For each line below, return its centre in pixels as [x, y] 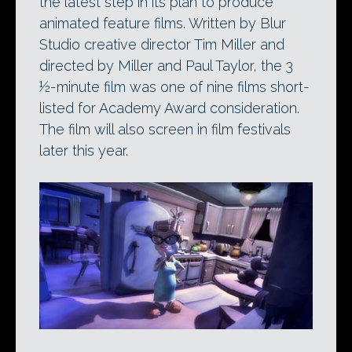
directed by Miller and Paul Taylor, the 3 [166, 66]
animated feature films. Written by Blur [163, 24]
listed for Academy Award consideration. [169, 108]
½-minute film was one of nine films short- [174, 87]
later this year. [84, 151]
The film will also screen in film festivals [165, 130]
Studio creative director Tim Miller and [162, 45]
